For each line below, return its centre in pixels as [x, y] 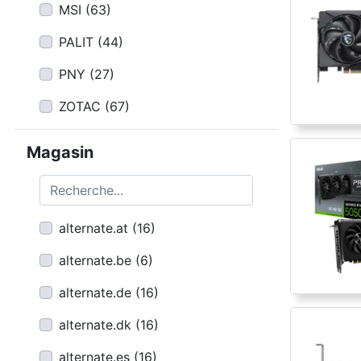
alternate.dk [95, 325]
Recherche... [75, 184]
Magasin [60, 152]
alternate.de [95, 293]
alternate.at [93, 228]
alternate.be [95, 260]
